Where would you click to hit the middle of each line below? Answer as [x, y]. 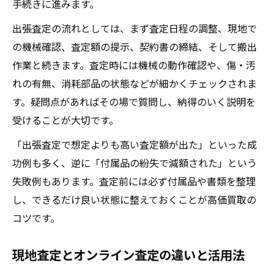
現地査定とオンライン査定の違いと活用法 [128, 254]
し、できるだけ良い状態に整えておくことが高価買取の [134, 199]
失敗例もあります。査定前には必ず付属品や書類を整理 [134, 181]
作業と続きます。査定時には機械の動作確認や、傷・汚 [134, 65]
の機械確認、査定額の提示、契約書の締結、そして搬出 [135, 46]
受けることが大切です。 [65, 120]
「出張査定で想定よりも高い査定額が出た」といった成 [135, 144]
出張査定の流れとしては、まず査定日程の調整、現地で [135, 28]
